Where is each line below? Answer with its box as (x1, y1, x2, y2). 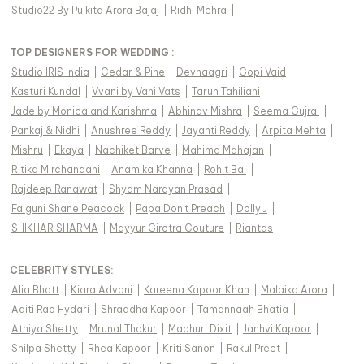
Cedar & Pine (101, 66, 165, 79)
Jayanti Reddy (182, 124, 250, 137)
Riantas (236, 222, 273, 235)
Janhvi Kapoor (243, 323, 311, 336)
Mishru (11, 144, 43, 157)
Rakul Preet (227, 342, 280, 355)
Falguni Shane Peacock (11, 202, 124, 215)
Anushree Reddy (91, 124, 171, 137)
